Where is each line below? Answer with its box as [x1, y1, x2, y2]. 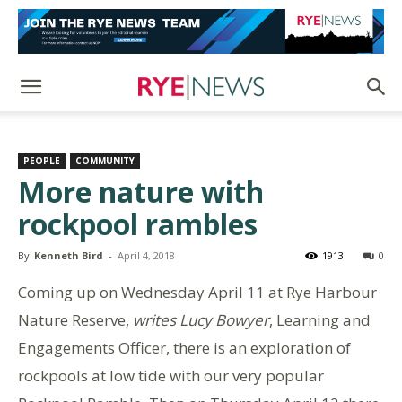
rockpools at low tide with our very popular [18, 365, 324, 386]
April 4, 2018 [118, 249, 175, 262]
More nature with [18, 172, 264, 211]
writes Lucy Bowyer [133, 310, 269, 330]
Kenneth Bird [34, 249, 103, 262]
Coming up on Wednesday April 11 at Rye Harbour [18, 282, 377, 302]
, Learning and [269, 310, 371, 330]
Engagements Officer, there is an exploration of [18, 337, 351, 358]
